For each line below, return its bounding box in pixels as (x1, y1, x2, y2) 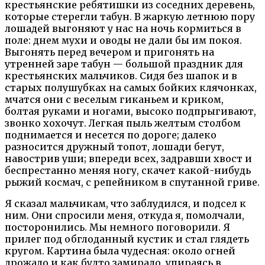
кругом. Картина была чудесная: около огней (5, 244, 235, 257)
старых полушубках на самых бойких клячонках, (5, 81, 257, 93)
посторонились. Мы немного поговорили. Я (5, 221, 230, 233)
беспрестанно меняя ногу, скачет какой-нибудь (5, 164, 251, 176)
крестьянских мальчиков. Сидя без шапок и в (5, 69, 237, 82)
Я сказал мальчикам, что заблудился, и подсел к (5, 197, 246, 209)
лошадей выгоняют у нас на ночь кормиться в (5, 22, 241, 34)
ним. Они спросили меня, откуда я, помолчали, (5, 209, 244, 221)
